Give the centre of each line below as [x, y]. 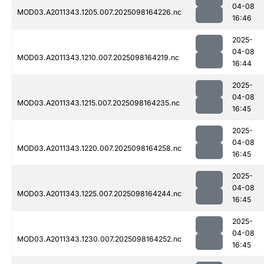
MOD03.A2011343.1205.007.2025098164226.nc [99, 12]
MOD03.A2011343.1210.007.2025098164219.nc [98, 58]
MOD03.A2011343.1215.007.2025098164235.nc [98, 103]
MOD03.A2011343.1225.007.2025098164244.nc [99, 194]
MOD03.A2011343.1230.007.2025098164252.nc [99, 239]
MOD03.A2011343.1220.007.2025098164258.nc [99, 148]
